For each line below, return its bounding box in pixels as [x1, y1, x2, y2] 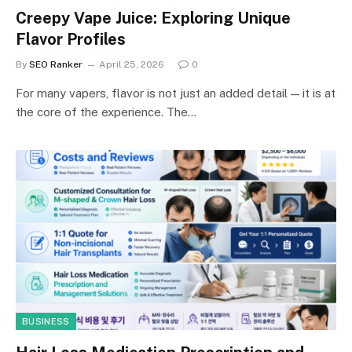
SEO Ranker [29, 58, 82, 70]
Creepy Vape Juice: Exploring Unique [16, 8, 291, 27]
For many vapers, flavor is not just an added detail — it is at [16, 86, 335, 100]
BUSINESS [22, 317, 70, 326]
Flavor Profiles [16, 29, 126, 49]
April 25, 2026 [99, 58, 164, 70]
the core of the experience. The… [16, 104, 196, 119]
